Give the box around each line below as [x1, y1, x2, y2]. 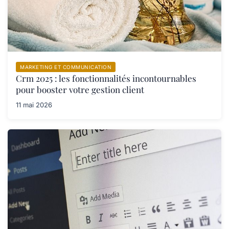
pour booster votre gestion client [16, 84, 144, 96]
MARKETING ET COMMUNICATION [20, 64, 111, 71]
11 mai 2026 [16, 101, 52, 109]
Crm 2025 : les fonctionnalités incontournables [16, 73, 196, 84]
